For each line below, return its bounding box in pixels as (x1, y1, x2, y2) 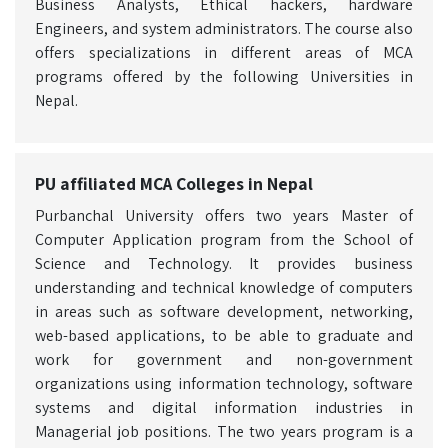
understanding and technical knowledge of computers (35, 277, 413, 298)
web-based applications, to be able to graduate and (35, 325, 413, 346)
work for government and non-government (35, 349, 413, 370)
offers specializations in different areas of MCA (35, 42, 413, 63)
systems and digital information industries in (35, 397, 413, 418)
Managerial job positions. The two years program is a (35, 421, 413, 442)
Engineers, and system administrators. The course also (35, 18, 413, 39)
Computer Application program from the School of (35, 229, 413, 250)
